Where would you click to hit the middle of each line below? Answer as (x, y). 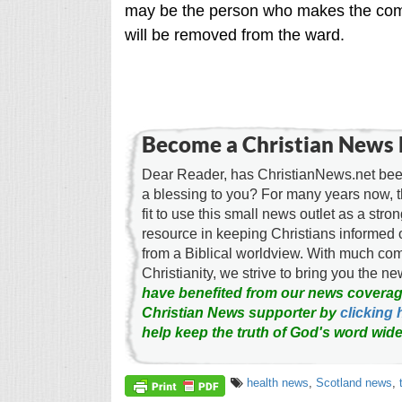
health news (277, 382)
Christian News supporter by (240, 312)
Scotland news (354, 382)
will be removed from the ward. (234, 35)
